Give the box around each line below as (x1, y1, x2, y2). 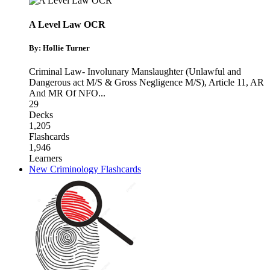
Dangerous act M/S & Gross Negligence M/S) (29, 77, 204, 88)
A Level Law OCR (29, 19, 105, 30)
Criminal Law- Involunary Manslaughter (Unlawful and (29, 66, 241, 77)
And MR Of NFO (29, 88, 98, 99)
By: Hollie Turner (29, 43, 90, 52)
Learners (29, 153, 62, 164)
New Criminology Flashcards (29, 164, 141, 175)
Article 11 (209, 77, 246, 88)
